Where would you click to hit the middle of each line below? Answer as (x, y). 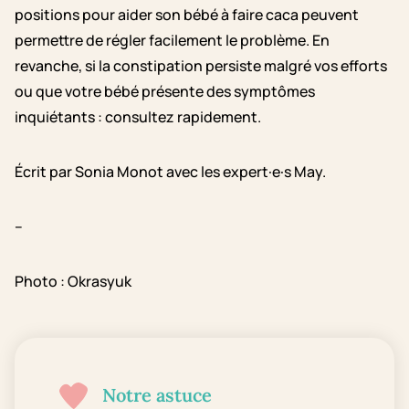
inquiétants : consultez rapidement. (138, 117)
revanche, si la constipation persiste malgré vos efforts (201, 66)
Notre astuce (157, 395)
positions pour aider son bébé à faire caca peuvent (187, 15)
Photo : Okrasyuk (73, 282)
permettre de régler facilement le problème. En (172, 41)
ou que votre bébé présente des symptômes (165, 92)
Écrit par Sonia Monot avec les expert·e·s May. (170, 172)
